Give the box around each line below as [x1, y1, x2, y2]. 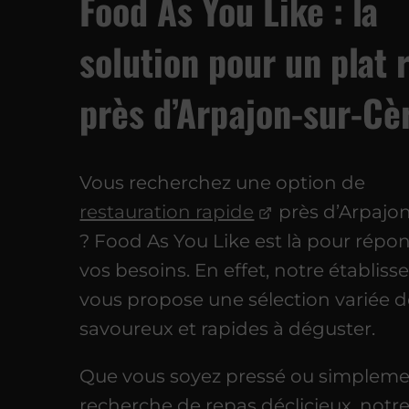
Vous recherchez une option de [79, 171, 366, 194]
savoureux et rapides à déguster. [79, 317, 376, 340]
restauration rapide [79, 200, 255, 223]
